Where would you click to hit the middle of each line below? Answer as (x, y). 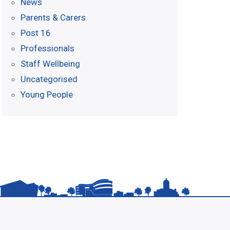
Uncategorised (49, 79)
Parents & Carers (53, 17)
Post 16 (36, 33)
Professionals (47, 48)
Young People (47, 94)
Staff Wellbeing (50, 64)
